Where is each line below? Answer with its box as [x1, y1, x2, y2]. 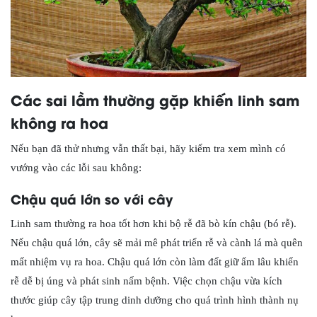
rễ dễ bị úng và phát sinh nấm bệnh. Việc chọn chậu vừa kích [11, 275, 282, 287]
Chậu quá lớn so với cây [11, 189, 173, 208]
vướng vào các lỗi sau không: [11, 162, 142, 173]
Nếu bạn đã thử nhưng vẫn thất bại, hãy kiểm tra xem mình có [11, 143, 286, 154]
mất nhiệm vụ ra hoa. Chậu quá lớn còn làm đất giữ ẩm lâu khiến [11, 256, 299, 267]
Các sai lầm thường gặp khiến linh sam [11, 89, 299, 110]
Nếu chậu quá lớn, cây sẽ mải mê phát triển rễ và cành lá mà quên [11, 237, 303, 248]
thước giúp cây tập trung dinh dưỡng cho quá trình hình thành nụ [11, 294, 299, 306]
